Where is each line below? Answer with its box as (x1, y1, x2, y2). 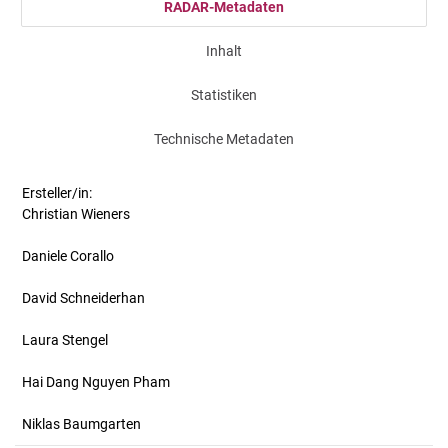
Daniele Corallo (22, 248, 114, 264)
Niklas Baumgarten (22, 416, 141, 432)
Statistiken (191, 87, 257, 103)
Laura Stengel (22, 332, 108, 348)
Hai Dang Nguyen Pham (22, 374, 170, 390)
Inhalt (206, 43, 242, 59)
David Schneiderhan (22, 290, 145, 306)
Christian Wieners (22, 206, 130, 222)
